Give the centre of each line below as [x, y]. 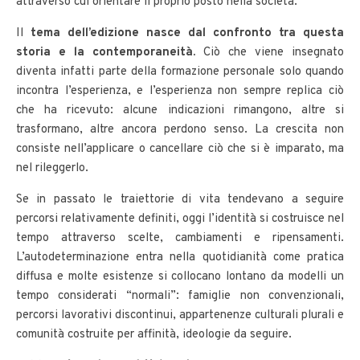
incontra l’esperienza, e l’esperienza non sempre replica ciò [180, 91]
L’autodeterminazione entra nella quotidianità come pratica [180, 257]
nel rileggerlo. [52, 168]
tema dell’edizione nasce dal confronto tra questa [187, 33]
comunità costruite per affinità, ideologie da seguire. [154, 334]
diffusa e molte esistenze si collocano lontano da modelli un [180, 276]
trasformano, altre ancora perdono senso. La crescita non [180, 129]
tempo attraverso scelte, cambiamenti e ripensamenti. [180, 238]
